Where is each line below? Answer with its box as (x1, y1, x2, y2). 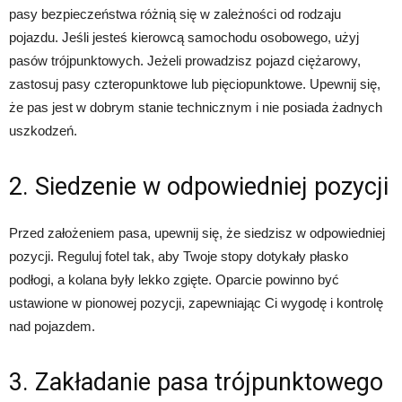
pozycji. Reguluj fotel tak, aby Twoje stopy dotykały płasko (9, 249, 348, 265)
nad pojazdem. (9, 319, 95, 335)
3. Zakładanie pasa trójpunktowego (9, 368, 383, 398)
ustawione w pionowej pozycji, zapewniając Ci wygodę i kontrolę (9, 295, 383, 311)
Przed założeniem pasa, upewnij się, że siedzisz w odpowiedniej (9, 225, 385, 241)
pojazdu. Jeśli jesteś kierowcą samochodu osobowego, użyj (9, 30, 359, 46)
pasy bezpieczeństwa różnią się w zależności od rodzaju (9, 6, 341, 22)
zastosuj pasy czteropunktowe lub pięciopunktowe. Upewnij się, (9, 76, 380, 92)
